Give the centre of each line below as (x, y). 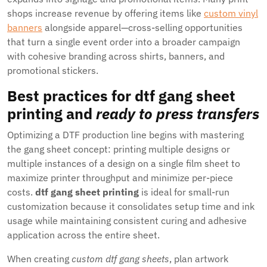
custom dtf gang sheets (120, 259)
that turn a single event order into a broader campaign (124, 42)
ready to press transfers (178, 114)
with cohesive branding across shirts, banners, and (116, 56)
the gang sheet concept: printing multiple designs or (119, 149)
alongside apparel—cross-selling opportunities (142, 27)
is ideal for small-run (184, 192)
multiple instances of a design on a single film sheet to (124, 163)
